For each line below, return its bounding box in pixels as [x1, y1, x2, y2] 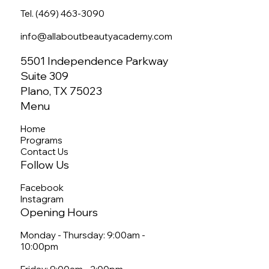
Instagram [20, 193, 64, 205]
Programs [20, 134, 63, 147]
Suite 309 [20, 69, 69, 83]
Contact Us [20, 146, 69, 158]
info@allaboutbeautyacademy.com [20, 31, 173, 43]
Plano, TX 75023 [20, 84, 103, 98]
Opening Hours [20, 205, 98, 220]
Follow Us [20, 158, 70, 172]
